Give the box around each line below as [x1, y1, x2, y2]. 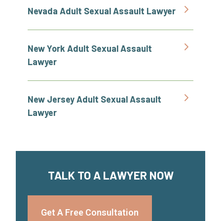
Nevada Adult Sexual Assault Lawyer [28, 5, 176, 16]
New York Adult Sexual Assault [28, 43, 152, 54]
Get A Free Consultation [41, 207, 139, 218]
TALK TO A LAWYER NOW [47, 168, 174, 182]
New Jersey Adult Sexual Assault [28, 94, 161, 105]
